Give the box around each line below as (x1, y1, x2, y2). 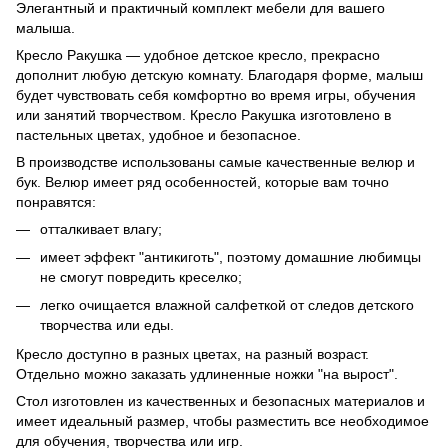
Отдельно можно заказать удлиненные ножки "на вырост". (16, 365, 398, 382)
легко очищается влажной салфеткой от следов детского (40, 297, 414, 314)
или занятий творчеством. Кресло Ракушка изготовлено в (16, 106, 391, 123)
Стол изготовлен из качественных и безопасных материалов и (16, 392, 425, 409)
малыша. (16, 19, 75, 36)
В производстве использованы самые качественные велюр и (16, 153, 415, 170)
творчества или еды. (40, 317, 174, 334)
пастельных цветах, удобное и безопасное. (16, 126, 301, 143)
